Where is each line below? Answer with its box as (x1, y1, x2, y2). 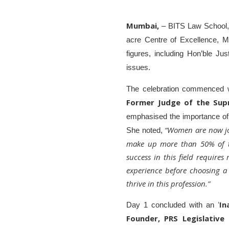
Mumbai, (126, 20, 162, 31)
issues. (126, 63, 150, 72)
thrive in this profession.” (126, 178, 210, 189)
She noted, (126, 126, 165, 134)
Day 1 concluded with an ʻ (126, 201, 220, 209)
